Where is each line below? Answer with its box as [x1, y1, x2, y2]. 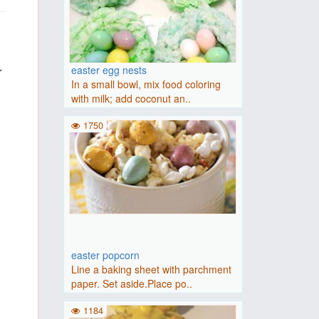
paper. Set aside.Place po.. [70, 276, 192, 291]
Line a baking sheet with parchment [70, 262, 231, 276]
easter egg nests [70, 63, 147, 77]
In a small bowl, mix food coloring [70, 77, 221, 91]
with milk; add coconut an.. [70, 91, 191, 105]
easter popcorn [70, 248, 140, 262]
